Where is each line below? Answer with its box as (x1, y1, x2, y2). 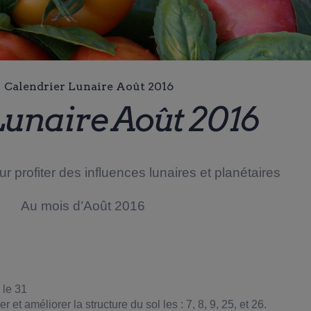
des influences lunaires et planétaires (58, 165, 280, 180)
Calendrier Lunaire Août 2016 (3, 80, 174, 94)
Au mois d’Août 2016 (20, 199, 145, 214)
